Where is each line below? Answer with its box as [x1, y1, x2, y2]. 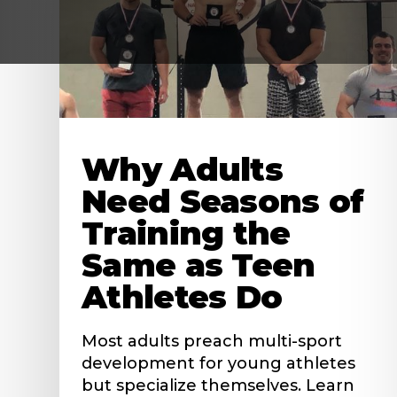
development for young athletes [82, 353, 356, 373]
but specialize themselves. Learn [82, 375, 355, 395]
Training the [82, 213, 291, 253]
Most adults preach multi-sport [82, 331, 343, 351]
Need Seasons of [82, 181, 364, 221]
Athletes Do [82, 276, 283, 316]
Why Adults [82, 149, 284, 189]
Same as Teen [82, 245, 315, 284]
